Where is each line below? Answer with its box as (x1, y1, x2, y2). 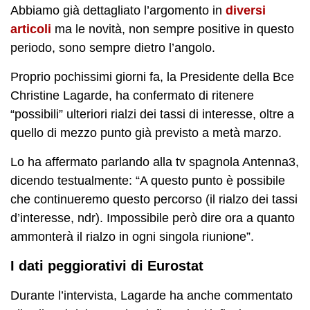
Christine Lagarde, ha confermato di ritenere (10, 88, 254, 102)
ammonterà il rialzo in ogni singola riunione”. (10, 229, 254, 244)
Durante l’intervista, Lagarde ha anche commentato (10, 288, 293, 302)
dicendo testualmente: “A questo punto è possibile (10, 173, 285, 188)
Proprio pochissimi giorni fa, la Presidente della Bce (10, 69, 294, 84)
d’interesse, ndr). (10, 210, 107, 225)
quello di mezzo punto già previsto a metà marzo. (10, 125, 282, 140)
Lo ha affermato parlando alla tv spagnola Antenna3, (10, 154, 299, 169)
